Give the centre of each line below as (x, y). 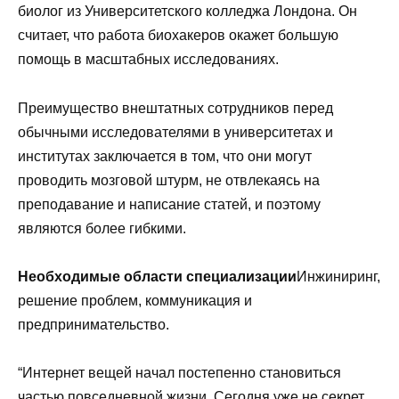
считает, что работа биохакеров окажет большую (178, 36)
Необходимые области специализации (157, 276)
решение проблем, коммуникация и (135, 300)
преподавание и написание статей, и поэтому (169, 204)
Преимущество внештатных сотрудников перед (175, 108)
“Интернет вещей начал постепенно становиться (179, 372)
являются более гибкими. (102, 228)
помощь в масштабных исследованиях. (148, 60)
